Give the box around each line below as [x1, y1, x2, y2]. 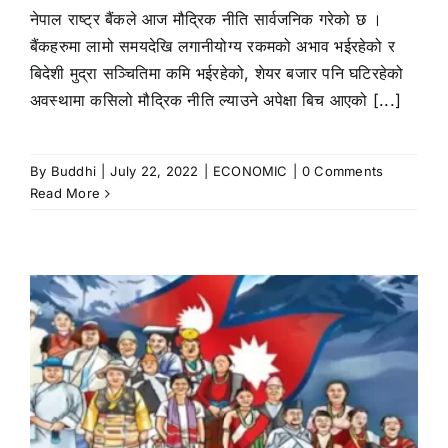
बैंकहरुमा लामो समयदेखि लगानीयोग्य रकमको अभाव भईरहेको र [30, 35, 396, 56]
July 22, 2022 [110, 162, 199, 179]
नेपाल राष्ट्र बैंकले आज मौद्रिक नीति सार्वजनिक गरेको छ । [30, 8, 383, 29]
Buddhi [50, 162, 97, 179]
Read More [30, 184, 101, 201]
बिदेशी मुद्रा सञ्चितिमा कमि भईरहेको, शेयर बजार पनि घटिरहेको [30, 62, 404, 83]
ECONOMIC [212, 162, 288, 179]
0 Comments [301, 162, 384, 179]
